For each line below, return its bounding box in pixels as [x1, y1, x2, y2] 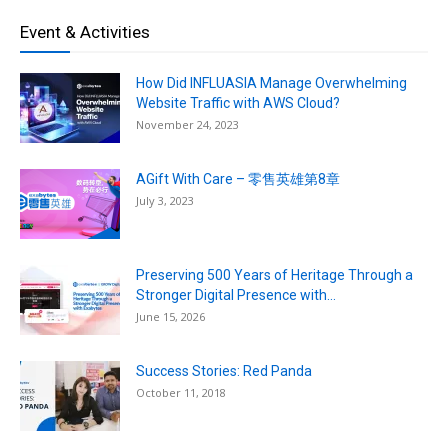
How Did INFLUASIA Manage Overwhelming [136, 74, 407, 91]
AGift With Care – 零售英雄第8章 [136, 170, 340, 187]
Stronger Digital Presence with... [136, 286, 336, 303]
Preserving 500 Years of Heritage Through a [136, 266, 413, 283]
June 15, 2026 [136, 308, 205, 324]
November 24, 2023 [136, 116, 239, 132]
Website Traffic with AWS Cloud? [136, 94, 340, 111]
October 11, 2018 [136, 384, 226, 400]
